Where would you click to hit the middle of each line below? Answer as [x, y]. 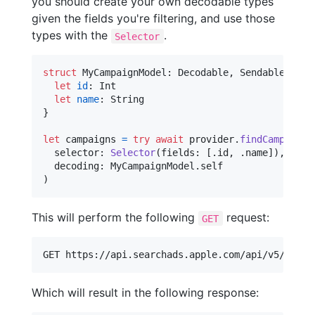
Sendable [262, 73]
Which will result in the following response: [145, 293]
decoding [71, 166]
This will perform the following [115, 218]
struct [60, 73]
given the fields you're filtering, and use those [153, 19]
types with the [71, 36]
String [127, 99]
